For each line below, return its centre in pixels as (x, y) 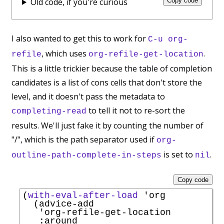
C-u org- (168, 39)
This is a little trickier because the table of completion (112, 68)
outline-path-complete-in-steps (86, 155)
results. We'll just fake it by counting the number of (107, 125)
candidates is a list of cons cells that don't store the (107, 82)
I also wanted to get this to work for (80, 38)
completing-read (49, 111)
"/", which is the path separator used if (84, 139)
